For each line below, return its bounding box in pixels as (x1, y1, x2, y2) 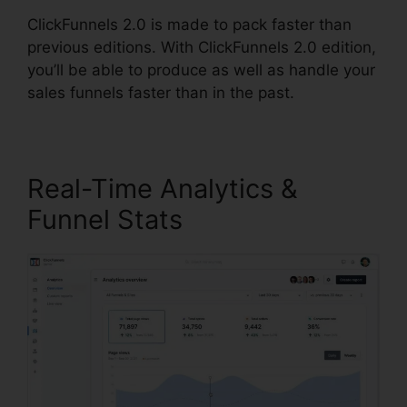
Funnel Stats (27, 203, 183, 235)
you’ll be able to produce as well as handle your (27, 60, 375, 79)
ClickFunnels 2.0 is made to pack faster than (27, 15, 352, 34)
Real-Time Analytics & (27, 172, 298, 204)
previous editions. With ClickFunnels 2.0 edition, (27, 37, 376, 56)
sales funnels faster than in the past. (27, 83, 294, 102)
